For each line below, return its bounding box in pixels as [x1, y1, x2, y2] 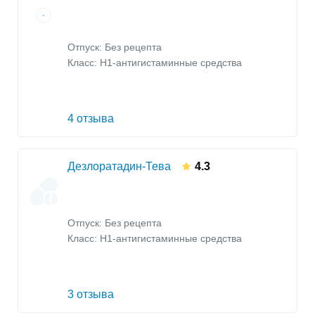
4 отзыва [67, 112, 114, 125]
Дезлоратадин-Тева [67, 160, 171, 173]
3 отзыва [67, 288, 114, 301]
